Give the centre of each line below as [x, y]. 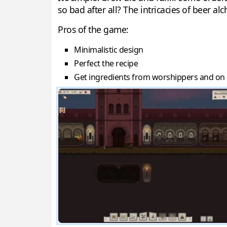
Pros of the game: [93, 30]
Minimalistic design [109, 50]
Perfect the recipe [106, 64]
